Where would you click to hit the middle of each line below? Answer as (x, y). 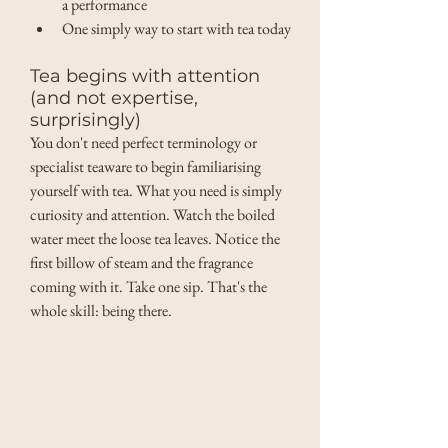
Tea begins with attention (147, 75)
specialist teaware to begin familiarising (147, 166)
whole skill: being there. (102, 310)
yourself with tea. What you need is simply (157, 190)
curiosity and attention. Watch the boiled (154, 214)
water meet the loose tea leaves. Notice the (156, 238)
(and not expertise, (116, 97)
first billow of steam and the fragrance (143, 262)
